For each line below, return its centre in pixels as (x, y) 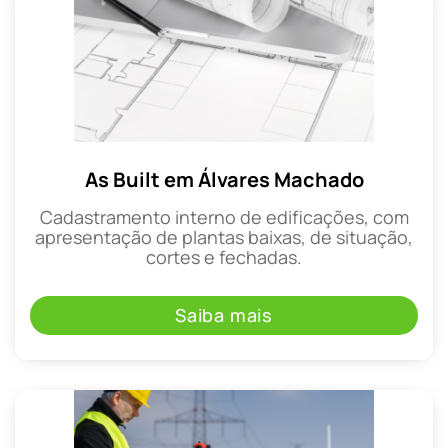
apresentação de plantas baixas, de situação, (224, 236)
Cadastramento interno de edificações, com (224, 216)
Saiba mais (224, 315)
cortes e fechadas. (224, 256)
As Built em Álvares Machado (224, 179)
